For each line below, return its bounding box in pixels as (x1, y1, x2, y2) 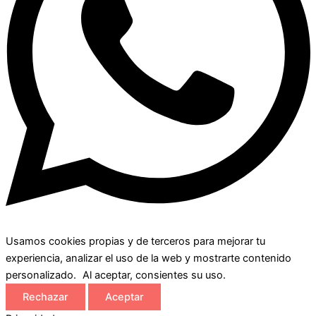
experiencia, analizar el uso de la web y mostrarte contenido (6, 251, 291, 265)
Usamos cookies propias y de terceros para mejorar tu (6, 234, 265, 248)
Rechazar (23, 290, 68, 303)
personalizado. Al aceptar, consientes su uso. (6, 268, 234, 281)
